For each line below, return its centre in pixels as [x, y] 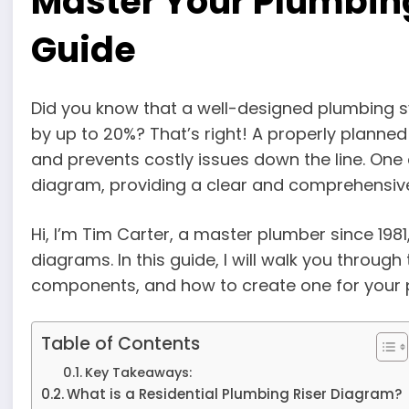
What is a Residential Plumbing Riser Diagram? [235, 394]
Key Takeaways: [138, 373]
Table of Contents [121, 344]
